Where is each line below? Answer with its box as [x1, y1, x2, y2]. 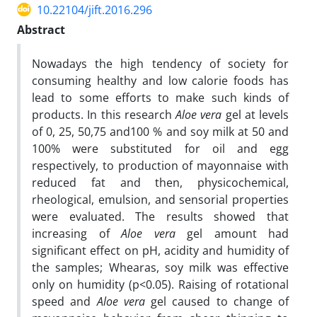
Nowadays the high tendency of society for [32, 55, 289, 71]
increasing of [32, 225, 121, 241]
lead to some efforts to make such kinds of [32, 89, 289, 105]
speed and [32, 293, 97, 309]
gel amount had [175, 225, 289, 241]
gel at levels [221, 106, 289, 122]
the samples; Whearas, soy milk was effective [32, 259, 289, 275]
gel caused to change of [144, 293, 289, 309]
